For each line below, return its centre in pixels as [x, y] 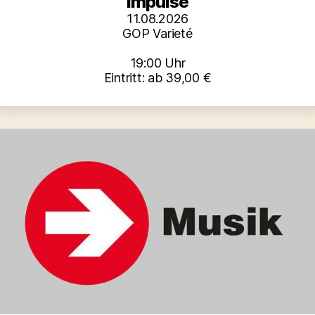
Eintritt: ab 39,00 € [157, 77]
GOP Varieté [157, 33]
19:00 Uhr [157, 63]
